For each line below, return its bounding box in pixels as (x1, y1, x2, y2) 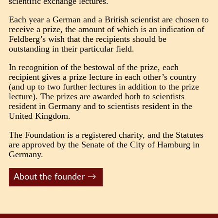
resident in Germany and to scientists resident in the (9, 101, 193, 111)
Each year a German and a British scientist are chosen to (9, 14, 209, 24)
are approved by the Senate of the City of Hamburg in (9, 139, 200, 149)
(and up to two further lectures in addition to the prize (9, 82, 200, 92)
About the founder (13, 172, 85, 182)
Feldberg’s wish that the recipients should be (9, 34, 167, 44)
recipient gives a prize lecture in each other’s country (9, 72, 197, 82)
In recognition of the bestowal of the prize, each (9, 62, 179, 73)
